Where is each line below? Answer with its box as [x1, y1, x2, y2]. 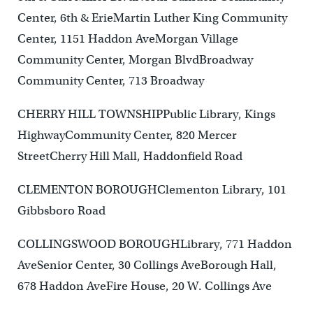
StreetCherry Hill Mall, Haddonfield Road [17, 149, 242, 164]
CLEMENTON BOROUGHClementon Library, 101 [17, 182, 286, 198]
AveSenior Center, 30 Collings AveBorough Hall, [17, 258, 277, 273]
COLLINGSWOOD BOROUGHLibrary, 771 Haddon [17, 237, 292, 252]
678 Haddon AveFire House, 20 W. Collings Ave [17, 279, 272, 294]
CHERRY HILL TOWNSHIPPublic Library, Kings [17, 107, 275, 122]
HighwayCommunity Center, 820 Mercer [17, 128, 237, 143]
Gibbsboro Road [17, 203, 105, 219]
